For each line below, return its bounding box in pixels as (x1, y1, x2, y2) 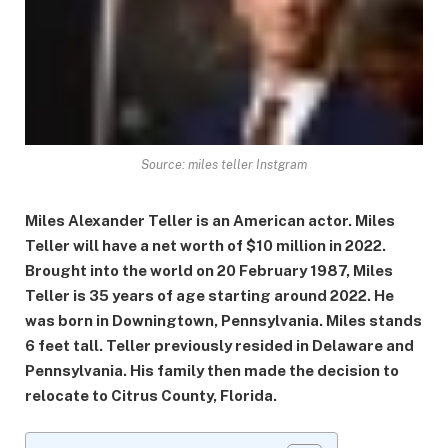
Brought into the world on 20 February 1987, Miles (25, 262, 393, 280)
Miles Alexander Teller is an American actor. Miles (25, 212, 395, 230)
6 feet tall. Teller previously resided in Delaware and (25, 337, 414, 355)
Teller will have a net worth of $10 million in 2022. (25, 237, 386, 255)
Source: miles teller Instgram (141, 157, 307, 173)
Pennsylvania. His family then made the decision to (25, 362, 399, 380)
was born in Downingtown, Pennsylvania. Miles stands (25, 312, 422, 330)
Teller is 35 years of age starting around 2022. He (25, 287, 394, 305)
